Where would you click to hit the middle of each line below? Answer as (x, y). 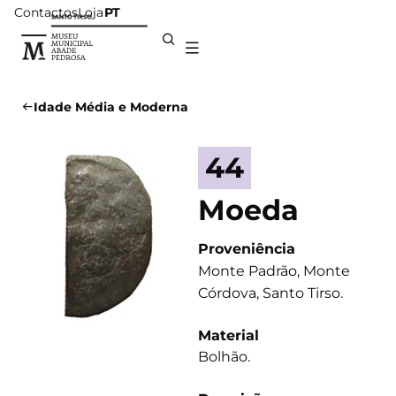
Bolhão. (224, 357)
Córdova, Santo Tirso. (270, 293)
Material (228, 336)
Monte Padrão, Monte (274, 271)
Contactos (46, 12)
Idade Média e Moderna (111, 107)
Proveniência (247, 249)
